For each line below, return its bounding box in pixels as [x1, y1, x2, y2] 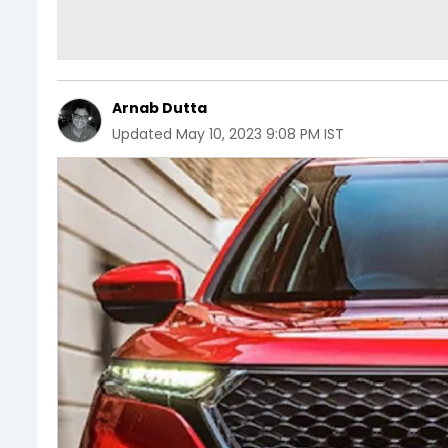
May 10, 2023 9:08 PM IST [176, 123, 344, 144]
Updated [112, 123, 172, 144]
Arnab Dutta [112, 97, 207, 118]
